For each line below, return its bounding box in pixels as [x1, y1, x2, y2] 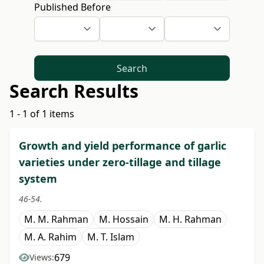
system [19, 171, 57, 186]
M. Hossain [99, 213, 148, 226]
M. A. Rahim [24, 230, 77, 244]
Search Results [9, 79, 138, 104]
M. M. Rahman [24, 213, 88, 226]
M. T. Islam [87, 230, 134, 244]
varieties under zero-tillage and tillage [19, 155, 221, 170]
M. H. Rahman [159, 213, 222, 226]
